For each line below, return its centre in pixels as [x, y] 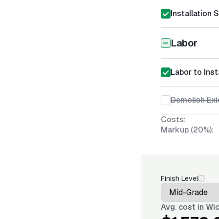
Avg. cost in [183, 207]
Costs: [173, 120]
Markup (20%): [187, 130]
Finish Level [179, 178]
